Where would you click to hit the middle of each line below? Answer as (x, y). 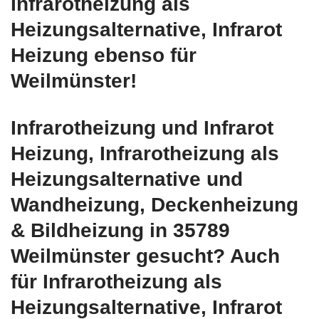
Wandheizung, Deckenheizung (155, 204)
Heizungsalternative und (127, 179)
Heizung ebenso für (104, 55)
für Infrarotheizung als (116, 281)
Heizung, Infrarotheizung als (145, 153)
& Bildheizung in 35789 (120, 230)
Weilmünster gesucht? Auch (145, 256)
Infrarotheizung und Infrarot (142, 127)
